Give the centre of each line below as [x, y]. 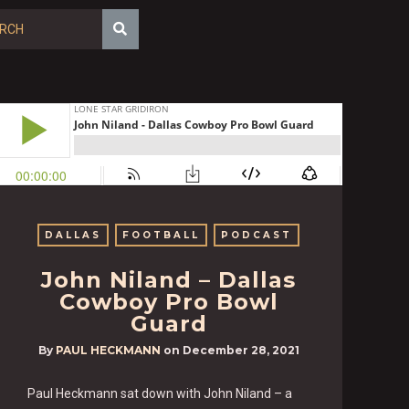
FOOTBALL [162, 235]
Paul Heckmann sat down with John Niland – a [160, 393]
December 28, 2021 [241, 350]
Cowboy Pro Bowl [168, 302]
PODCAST [257, 235]
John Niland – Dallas [169, 280]
